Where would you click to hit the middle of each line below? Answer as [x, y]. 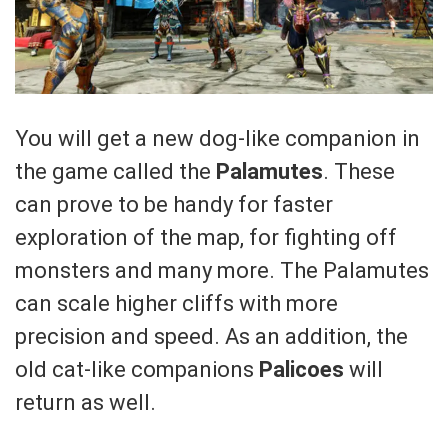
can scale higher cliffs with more [176, 303]
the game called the [115, 171]
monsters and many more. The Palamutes [222, 270]
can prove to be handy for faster [174, 204]
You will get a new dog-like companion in [217, 138]
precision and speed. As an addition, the [211, 336]
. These [359, 171]
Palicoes [301, 369]
